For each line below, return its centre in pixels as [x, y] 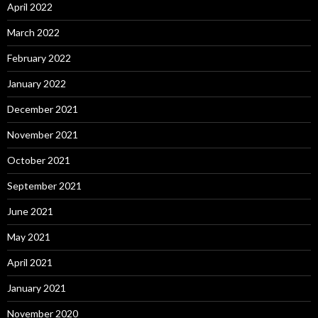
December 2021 [43, 109]
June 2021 [30, 212]
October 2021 [39, 160]
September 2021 [44, 186]
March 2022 [33, 33]
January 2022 [37, 84]
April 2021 [30, 263]
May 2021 [29, 237]
